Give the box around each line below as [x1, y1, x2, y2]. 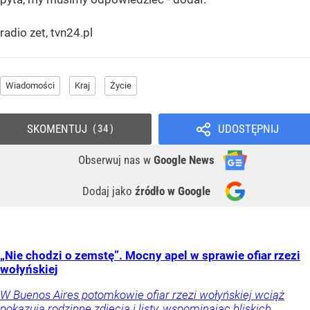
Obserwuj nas [78, 153, 143, 167]
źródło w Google [135, 184, 210, 199]
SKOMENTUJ [26, 122, 87, 136]
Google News [154, 153, 215, 167]
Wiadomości [6, 80, 55, 91]
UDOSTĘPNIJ [217, 122, 279, 136]
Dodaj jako [82, 184, 135, 199]
